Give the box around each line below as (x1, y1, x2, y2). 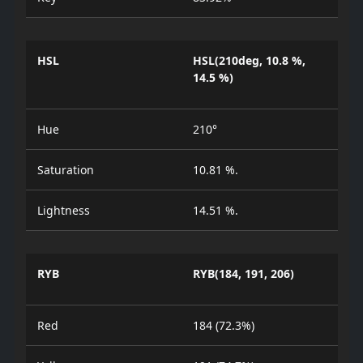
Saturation (36, 162, 94, 177)
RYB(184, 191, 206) (193, 266, 294, 281)
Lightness (36, 203, 90, 218)
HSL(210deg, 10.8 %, (193, 53, 305, 68)
